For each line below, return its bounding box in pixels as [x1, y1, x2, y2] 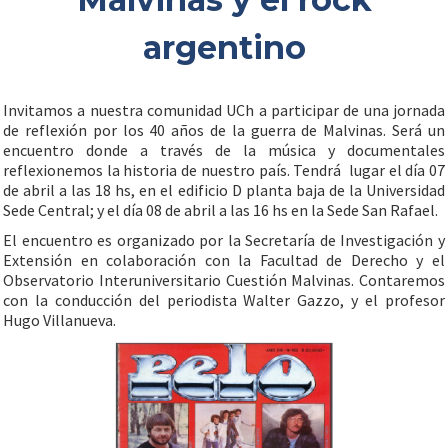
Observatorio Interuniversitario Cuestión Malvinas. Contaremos [3, 270, 445, 290]
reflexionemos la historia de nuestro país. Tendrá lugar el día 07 [3, 160, 445, 180]
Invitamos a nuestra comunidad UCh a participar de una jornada [3, 100, 445, 120]
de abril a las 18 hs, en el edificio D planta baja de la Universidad [3, 180, 445, 200]
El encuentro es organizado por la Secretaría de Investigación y [3, 230, 445, 250]
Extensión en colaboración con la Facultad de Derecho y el [3, 250, 445, 270]
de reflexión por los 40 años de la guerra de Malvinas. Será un [3, 120, 445, 140]
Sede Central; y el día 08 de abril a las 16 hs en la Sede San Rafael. [3, 200, 438, 220]
